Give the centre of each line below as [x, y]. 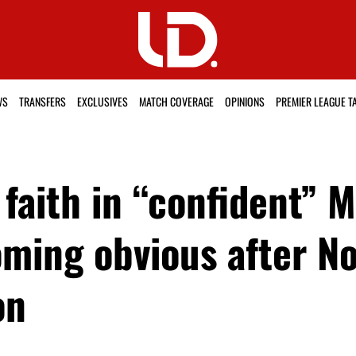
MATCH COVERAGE [176, 102]
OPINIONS [244, 102]
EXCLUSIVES [102, 102]
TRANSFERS [42, 102]
